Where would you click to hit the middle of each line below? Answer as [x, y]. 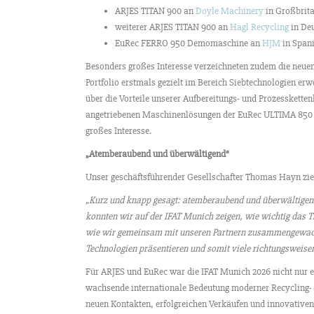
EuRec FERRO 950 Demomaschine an [189, 43]
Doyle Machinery [231, 11]
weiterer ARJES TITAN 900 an [172, 27]
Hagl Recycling [259, 27]
